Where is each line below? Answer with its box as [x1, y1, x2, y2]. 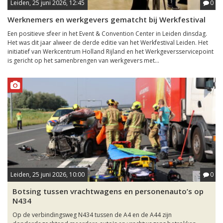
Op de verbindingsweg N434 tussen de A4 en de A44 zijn [12, 211, 172, 219]
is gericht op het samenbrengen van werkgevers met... [7, 56, 159, 65]
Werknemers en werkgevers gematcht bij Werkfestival [7, 14, 206, 24]
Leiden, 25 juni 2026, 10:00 [10, 170, 85, 179]
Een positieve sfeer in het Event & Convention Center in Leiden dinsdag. [7, 29, 207, 38]
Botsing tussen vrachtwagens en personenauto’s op [12, 186, 204, 196]
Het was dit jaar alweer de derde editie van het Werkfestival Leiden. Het [7, 38, 208, 47]
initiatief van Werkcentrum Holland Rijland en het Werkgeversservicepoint [7, 47, 214, 56]
